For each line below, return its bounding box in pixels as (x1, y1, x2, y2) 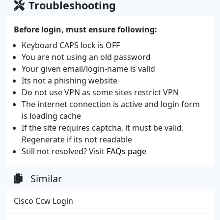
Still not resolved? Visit (22, 145, 107, 157)
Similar (30, 171, 62, 185)
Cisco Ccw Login (14, 195, 73, 206)
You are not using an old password (22, 51, 151, 62)
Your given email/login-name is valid (22, 63, 155, 74)
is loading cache (22, 110, 81, 121)
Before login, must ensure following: (14, 24, 157, 35)
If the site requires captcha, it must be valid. (22, 122, 184, 133)
